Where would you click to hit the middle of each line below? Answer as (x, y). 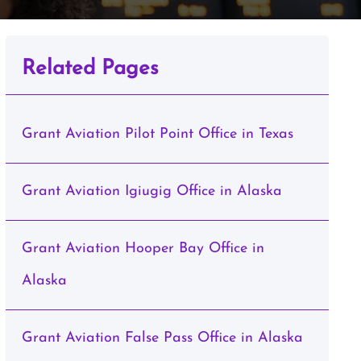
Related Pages (90, 69)
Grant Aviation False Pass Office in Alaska (162, 338)
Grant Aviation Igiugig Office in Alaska (151, 191)
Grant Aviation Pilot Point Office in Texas (157, 134)
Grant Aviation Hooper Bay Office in (143, 249)
